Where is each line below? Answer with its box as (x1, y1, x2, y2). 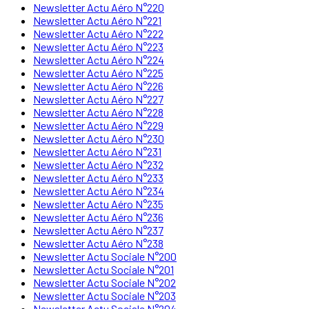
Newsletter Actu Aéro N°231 (33, 144, 161, 158)
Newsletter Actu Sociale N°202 (33, 275, 176, 289)
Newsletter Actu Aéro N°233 (33, 170, 163, 184)
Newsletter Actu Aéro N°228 (33, 105, 163, 119)
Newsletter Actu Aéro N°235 (33, 197, 163, 210)
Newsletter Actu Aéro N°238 (33, 236, 163, 250)
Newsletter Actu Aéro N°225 (33, 66, 163, 79)
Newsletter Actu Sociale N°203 (33, 288, 176, 302)
